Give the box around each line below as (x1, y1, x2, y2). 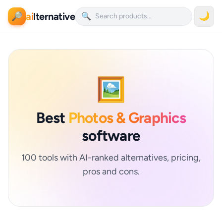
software (82, 126, 140, 145)
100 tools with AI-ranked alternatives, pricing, (21, 152, 201, 163)
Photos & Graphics (68, 109, 186, 127)
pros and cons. (82, 166, 140, 177)
